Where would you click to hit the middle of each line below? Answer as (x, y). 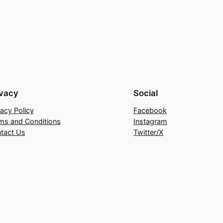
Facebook (150, 111)
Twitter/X (148, 132)
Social (146, 93)
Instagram (150, 121)
